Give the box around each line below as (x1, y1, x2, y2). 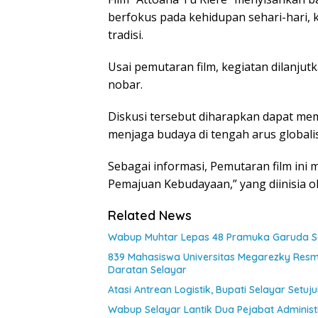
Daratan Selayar (108, 263, 187, 276)
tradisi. (108, 26, 143, 43)
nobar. (108, 76, 143, 92)
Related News (108, 207, 192, 224)
